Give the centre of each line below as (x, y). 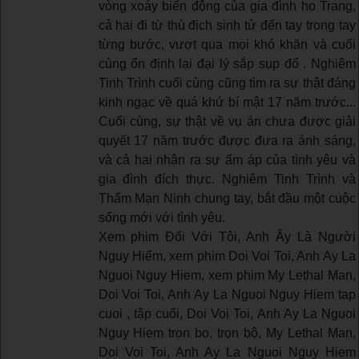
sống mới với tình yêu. (161, 217)
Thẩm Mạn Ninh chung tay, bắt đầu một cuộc (227, 198)
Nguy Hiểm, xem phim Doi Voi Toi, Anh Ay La (227, 256)
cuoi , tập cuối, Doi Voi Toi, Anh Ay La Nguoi (227, 313)
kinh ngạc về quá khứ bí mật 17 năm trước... (227, 102)
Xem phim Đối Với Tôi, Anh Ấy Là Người (227, 236)
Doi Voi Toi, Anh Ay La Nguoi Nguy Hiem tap (227, 294)
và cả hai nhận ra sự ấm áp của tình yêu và (227, 159)
